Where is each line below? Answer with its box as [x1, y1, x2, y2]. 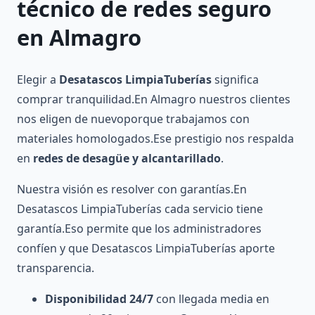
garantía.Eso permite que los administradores [17, 221, 262, 237]
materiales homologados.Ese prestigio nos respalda [17, 131, 294, 147]
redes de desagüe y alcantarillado [33, 150, 221, 167]
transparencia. [17, 260, 94, 276]
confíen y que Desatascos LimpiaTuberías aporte [17, 240, 275, 257]
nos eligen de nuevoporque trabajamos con [17, 111, 250, 127]
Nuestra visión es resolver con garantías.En [17, 181, 247, 198]
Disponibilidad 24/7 [45, 291, 153, 307]
